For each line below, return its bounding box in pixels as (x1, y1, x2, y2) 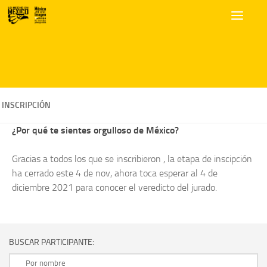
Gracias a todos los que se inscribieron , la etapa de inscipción (12, 153, 252, 164)
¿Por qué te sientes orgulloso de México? (12, 125, 179, 136)
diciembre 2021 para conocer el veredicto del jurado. (12, 182, 217, 193)
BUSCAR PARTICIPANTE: (9, 237, 94, 247)
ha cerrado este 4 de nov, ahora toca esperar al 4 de (12, 167, 218, 179)
